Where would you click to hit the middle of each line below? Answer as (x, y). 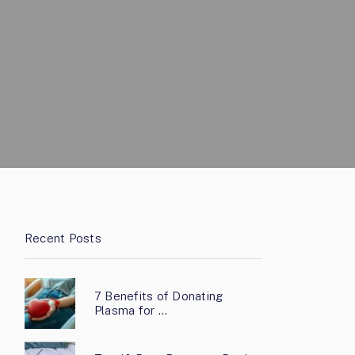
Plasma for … (131, 310)
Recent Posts (63, 238)
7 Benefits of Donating (159, 296)
